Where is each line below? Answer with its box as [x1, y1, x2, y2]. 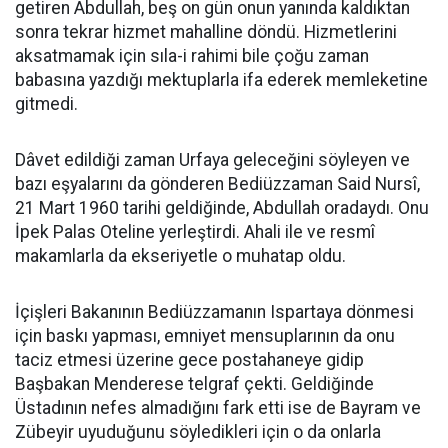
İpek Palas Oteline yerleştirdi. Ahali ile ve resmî [15, 222, 375, 242]
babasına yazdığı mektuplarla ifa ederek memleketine [15, 70, 428, 90]
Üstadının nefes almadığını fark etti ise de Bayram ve [15, 398, 421, 418]
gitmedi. [15, 94, 78, 114]
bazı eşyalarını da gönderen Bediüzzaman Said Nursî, [15, 174, 420, 194]
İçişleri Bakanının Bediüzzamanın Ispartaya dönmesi [15, 302, 414, 322]
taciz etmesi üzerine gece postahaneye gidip [15, 350, 364, 370]
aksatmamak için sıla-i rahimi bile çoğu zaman [15, 46, 369, 66]
